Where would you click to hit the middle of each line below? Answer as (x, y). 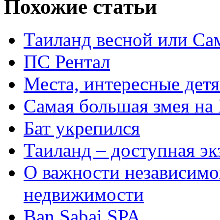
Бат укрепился (82, 128)
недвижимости (84, 194)
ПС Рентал (67, 61)
